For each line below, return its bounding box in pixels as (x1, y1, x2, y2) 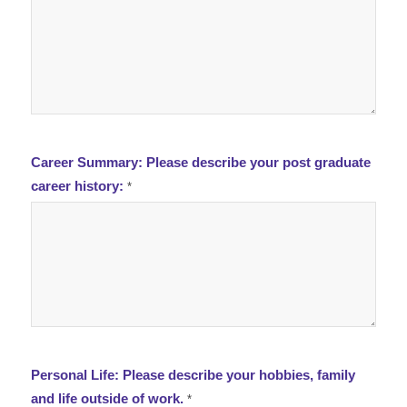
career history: (30, 179, 127, 194)
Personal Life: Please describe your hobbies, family (30, 368, 355, 382)
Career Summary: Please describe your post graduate (30, 155, 146, 170)
